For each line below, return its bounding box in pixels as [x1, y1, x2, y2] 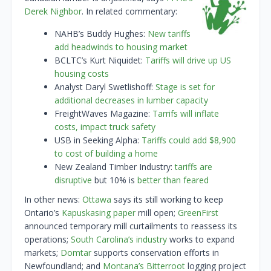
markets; [24, 247, 60, 259]
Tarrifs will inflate [152, 108, 219, 120]
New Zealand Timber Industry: [54, 161, 175, 173]
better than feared [137, 174, 209, 186]
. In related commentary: [82, 5, 177, 18]
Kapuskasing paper [62, 207, 135, 219]
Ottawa [82, 194, 111, 206]
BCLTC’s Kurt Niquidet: [54, 54, 145, 67]
